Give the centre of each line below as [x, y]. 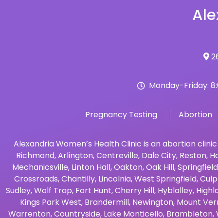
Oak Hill [160, 167]
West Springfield [165, 179]
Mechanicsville [40, 167]
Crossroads [36, 179]
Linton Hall [91, 167]
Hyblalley [175, 190]
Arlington [75, 155]
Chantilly [78, 179]
